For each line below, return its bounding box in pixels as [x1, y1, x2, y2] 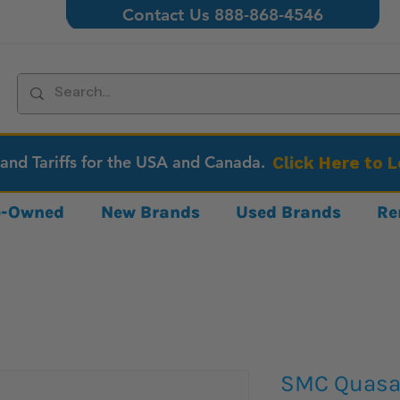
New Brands [100, 202, 200, 222]
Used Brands [236, 202, 342, 222]
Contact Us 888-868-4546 [122, 4, 324, 25]
